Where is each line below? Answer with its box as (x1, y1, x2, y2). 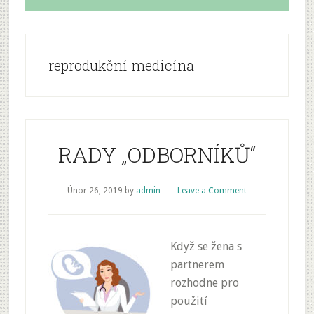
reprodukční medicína (48, 56, 194, 74)
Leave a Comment (177, 186, 247, 196)
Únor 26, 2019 (67, 186, 123, 196)
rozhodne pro (170, 276, 239, 289)
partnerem (170, 258, 224, 271)
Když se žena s (170, 240, 242, 253)
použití (170, 294, 207, 308)
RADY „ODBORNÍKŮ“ (57, 141, 256, 168)
